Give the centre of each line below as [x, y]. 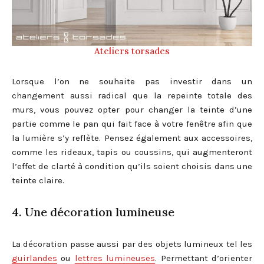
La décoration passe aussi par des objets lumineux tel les [132, 244]
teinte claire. [38, 180]
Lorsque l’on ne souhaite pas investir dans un [132, 81]
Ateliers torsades [132, 51]
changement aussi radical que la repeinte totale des [132, 95]
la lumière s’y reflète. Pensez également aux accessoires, [132, 138]
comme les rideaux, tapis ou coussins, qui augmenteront [132, 152]
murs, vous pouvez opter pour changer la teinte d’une [132, 109]
